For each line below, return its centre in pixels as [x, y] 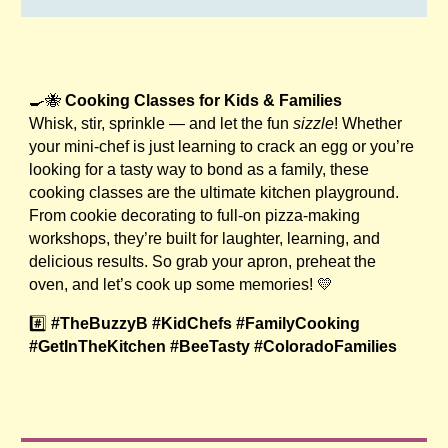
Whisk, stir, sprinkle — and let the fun [161, 124]
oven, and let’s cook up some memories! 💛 [181, 285]
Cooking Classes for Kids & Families [204, 101]
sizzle [314, 124]
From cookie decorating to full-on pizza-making [195, 216]
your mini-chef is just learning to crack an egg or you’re [222, 147]
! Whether [368, 124]
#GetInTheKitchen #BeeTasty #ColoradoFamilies [217, 347]
